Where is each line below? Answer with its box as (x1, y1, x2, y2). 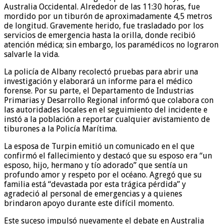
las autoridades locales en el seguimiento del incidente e (4, 104, 207, 114)
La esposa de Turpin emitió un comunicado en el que (4, 141, 194, 151)
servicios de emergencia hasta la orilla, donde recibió (4, 30, 195, 40)
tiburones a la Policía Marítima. (4, 123, 117, 133)
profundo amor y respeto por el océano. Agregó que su (4, 169, 202, 179)
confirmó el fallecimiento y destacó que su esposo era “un (4, 150, 212, 160)
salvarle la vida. (4, 49, 59, 59)
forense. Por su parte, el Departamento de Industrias (4, 85, 193, 95)
